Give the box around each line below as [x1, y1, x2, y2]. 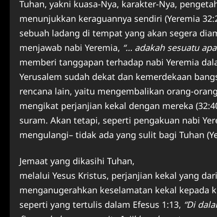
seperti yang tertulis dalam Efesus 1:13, [19, 199, 184, 211]
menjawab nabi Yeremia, [19, 42, 123, 54]
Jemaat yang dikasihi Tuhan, [19, 155, 135, 167]
